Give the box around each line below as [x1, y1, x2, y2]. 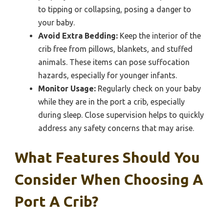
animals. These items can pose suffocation [38, 58, 190, 67]
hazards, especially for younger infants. [38, 71, 177, 80]
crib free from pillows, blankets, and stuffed [38, 44, 193, 54]
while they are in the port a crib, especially [38, 97, 185, 107]
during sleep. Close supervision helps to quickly [38, 110, 204, 120]
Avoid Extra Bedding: [38, 31, 118, 41]
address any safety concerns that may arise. [38, 124, 194, 133]
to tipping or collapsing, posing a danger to [38, 5, 191, 14]
